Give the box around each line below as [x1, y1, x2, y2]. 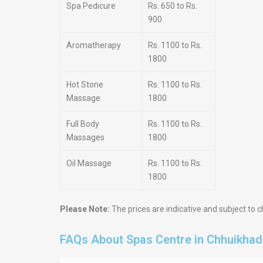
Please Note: [60, 204, 110, 214]
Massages [66, 133, 104, 142]
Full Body [66, 119, 99, 129]
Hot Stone [66, 80, 103, 89]
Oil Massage [66, 159, 112, 168]
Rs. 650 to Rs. [148, 1, 197, 11]
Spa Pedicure [66, 1, 116, 11]
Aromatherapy [66, 41, 121, 50]
